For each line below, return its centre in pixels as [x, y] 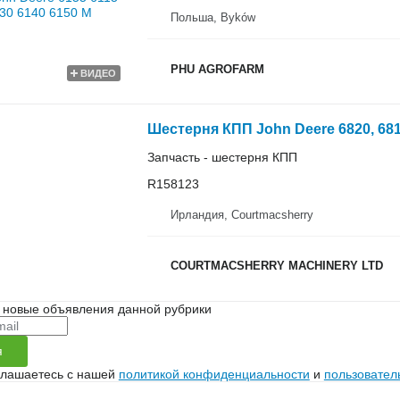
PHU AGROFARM [217, 69]
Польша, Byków [212, 17]
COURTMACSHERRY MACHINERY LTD [276, 266]
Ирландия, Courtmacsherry [242, 214]
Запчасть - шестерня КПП [222, 157]
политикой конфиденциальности [214, 374]
